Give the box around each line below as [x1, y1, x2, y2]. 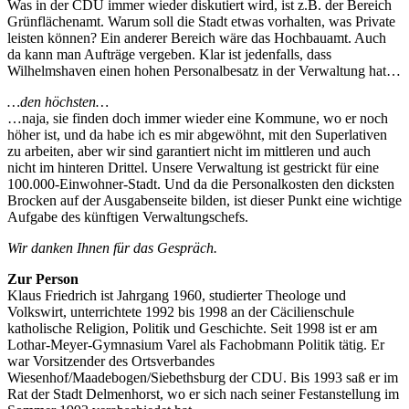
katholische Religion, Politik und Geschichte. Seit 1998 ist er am [7, 320, 377, 337]
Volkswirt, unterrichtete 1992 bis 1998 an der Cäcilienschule [7, 304, 354, 320]
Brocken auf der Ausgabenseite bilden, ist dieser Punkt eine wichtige [7, 193, 402, 209]
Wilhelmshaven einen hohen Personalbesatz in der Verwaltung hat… [7, 63, 401, 79]
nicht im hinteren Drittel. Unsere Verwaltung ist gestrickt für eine [7, 160, 379, 176]
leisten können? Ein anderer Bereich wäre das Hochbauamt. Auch [7, 30, 386, 47]
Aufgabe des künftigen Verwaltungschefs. [7, 209, 248, 225]
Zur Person [7, 271, 79, 288]
